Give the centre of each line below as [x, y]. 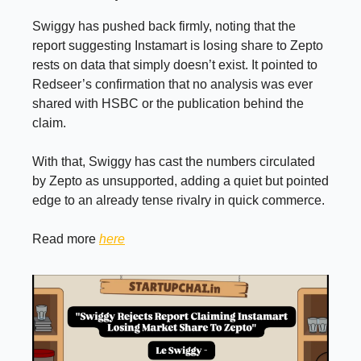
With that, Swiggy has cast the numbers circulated [174, 161]
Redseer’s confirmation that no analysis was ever [172, 84]
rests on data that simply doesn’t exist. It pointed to [175, 64]
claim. [49, 122]
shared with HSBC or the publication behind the [168, 103]
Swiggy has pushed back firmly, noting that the [164, 26]
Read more [66, 239]
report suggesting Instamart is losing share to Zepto [178, 45]
